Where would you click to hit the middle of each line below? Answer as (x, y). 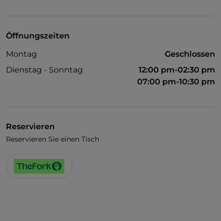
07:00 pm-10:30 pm (176, 82)
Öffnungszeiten (38, 36)
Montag (21, 54)
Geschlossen (190, 54)
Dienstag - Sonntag (44, 70)
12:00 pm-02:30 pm (177, 70)
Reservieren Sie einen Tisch (53, 139)
